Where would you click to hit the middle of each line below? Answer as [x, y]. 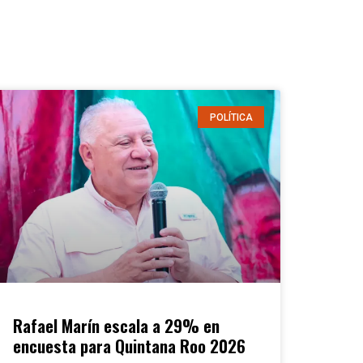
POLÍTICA [231, 117]
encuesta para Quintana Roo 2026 [129, 346]
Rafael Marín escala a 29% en [116, 326]
